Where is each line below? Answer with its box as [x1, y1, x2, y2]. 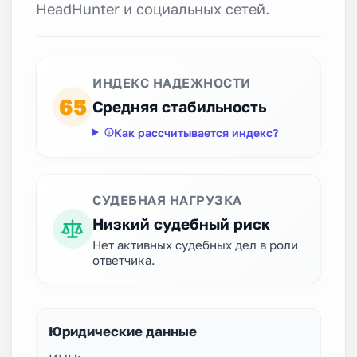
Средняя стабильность [92, 96, 266, 116]
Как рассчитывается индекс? [113, 125, 278, 139]
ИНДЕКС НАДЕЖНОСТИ [92, 74, 251, 91]
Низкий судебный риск [92, 214, 270, 233]
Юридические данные [49, 322, 197, 339]
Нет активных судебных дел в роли [92, 237, 298, 252]
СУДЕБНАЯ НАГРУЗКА [92, 191, 242, 208]
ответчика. [92, 252, 155, 267]
